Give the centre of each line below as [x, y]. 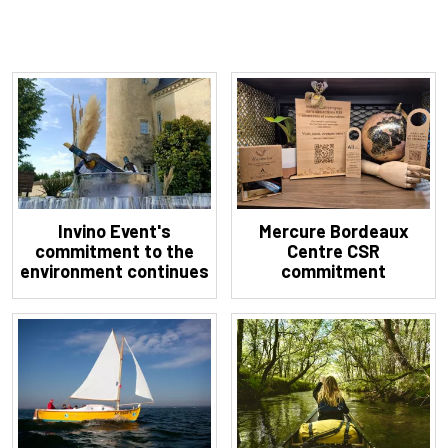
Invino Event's [114, 231]
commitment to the [114, 251]
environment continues [114, 271]
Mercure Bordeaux [333, 231]
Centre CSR [333, 251]
